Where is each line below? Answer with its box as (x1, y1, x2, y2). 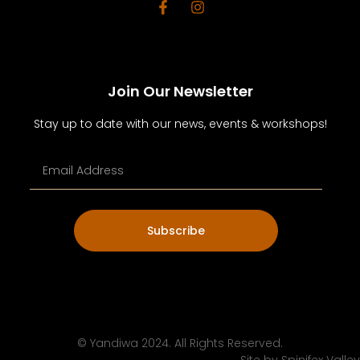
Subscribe (147, 223, 205, 239)
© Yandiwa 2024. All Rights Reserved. (77, 335, 283, 352)
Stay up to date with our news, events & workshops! (33, 115, 327, 132)
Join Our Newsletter (107, 80, 253, 101)
